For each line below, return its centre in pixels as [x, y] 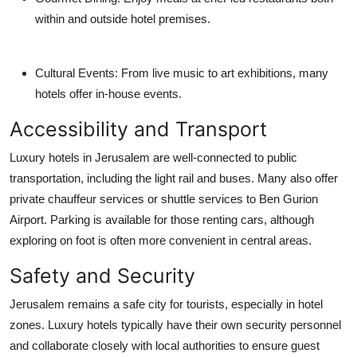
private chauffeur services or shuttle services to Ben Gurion [164, 198]
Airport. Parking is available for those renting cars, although [162, 219]
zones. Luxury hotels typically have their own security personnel [175, 324]
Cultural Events [75, 73]
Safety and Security [102, 275]
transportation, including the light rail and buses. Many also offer [174, 178]
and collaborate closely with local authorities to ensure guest [165, 345]
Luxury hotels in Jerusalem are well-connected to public [153, 157]
